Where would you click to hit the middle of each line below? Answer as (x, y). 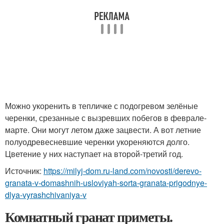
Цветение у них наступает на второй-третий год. (94, 154)
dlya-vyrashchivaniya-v (46, 195)
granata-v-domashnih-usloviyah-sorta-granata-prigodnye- (106, 183)
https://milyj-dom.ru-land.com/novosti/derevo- (122, 171)
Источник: (24, 171)
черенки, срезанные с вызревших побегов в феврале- (106, 118)
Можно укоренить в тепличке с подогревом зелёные (101, 106)
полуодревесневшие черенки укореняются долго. (97, 142)
